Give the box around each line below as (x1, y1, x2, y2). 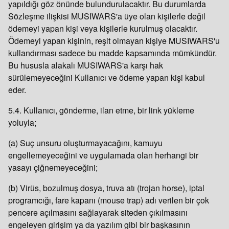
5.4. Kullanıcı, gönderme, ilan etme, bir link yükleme (8, 104, 194, 116)
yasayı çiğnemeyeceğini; (8, 162, 100, 173)
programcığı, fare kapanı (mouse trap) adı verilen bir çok (8, 194, 209, 206)
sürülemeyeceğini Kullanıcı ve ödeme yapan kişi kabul (8, 72, 205, 83)
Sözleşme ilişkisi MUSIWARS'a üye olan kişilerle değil (8, 10, 205, 22)
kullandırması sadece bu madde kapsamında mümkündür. (8, 47, 217, 59)
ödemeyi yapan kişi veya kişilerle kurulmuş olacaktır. (8, 22, 197, 34)
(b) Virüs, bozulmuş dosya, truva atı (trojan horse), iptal (8, 182, 204, 194)
